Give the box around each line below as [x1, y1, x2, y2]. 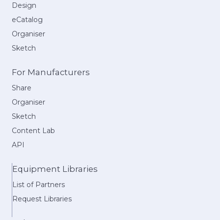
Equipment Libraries [12, 164, 98, 174]
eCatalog [12, 15, 43, 24]
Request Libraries [12, 194, 72, 204]
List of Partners [12, 180, 65, 190]
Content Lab [12, 126, 55, 135]
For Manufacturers [12, 67, 90, 77]
